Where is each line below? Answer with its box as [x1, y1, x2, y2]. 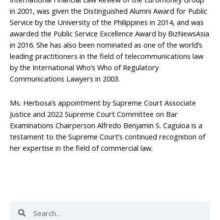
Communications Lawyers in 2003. [10, 74, 120, 84]
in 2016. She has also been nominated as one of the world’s [10, 40, 202, 50]
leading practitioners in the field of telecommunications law [10, 51, 203, 61]
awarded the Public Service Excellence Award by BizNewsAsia [10, 28, 209, 39]
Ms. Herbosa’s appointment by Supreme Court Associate [10, 97, 196, 108]
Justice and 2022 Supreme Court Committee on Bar [10, 109, 178, 119]
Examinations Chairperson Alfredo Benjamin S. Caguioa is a [10, 120, 202, 130]
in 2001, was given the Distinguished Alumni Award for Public [10, 6, 207, 16]
